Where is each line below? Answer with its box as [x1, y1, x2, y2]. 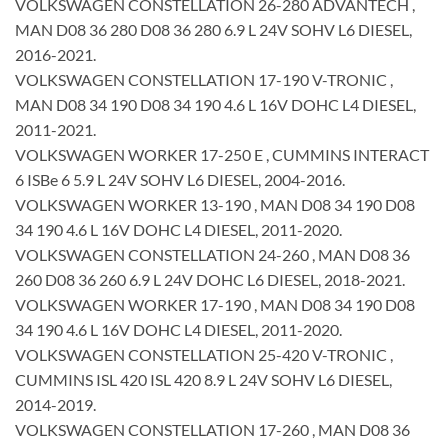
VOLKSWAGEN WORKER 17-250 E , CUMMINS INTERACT [15, 144, 429, 164]
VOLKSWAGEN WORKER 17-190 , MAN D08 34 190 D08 [15, 294, 415, 314]
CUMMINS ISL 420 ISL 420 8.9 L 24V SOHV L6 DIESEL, [15, 369, 392, 389]
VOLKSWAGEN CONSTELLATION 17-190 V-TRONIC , [15, 69, 393, 89]
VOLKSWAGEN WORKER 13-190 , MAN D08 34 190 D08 [15, 194, 415, 214]
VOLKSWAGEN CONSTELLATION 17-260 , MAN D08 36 [15, 419, 410, 439]
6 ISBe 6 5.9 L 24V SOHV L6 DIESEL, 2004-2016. [15, 169, 345, 189]
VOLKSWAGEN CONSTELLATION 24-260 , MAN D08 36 [15, 244, 410, 264]
